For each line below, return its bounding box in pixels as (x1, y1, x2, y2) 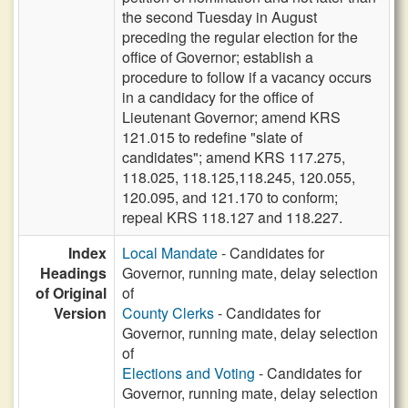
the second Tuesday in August (122, 6, 317, 27)
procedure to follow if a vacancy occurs (122, 66, 372, 87)
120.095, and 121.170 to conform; (122, 187, 338, 208)
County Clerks (122, 302, 214, 323)
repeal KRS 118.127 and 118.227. (122, 207, 342, 228)
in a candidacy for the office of (122, 87, 313, 107)
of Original (36, 282, 107, 303)
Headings (40, 262, 107, 283)
